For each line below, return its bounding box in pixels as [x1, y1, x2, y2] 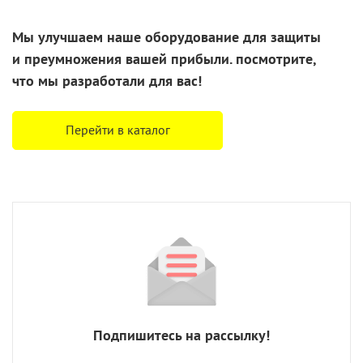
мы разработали [38, 71, 145, 91]
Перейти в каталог [65, 122, 170, 139]
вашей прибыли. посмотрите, [122, 49, 316, 69]
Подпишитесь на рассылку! [93, 326, 270, 345]
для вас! [145, 71, 202, 91]
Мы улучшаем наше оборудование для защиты [12, 28, 321, 47]
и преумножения [12, 49, 122, 69]
